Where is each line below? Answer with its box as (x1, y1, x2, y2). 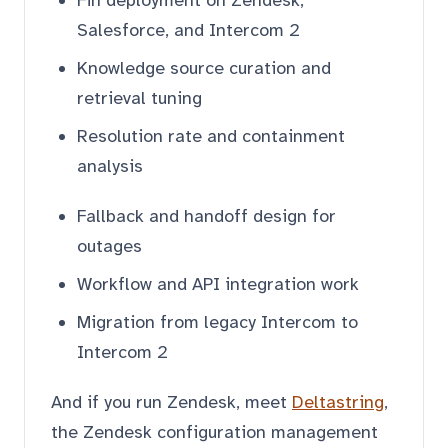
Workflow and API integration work (77, 272, 359, 295)
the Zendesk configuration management (51, 420, 378, 443)
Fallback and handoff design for (77, 204, 336, 227)
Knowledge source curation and (77, 56, 331, 79)
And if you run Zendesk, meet (51, 390, 292, 413)
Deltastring (292, 390, 384, 413)
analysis (77, 154, 143, 177)
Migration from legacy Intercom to (77, 310, 358, 333)
